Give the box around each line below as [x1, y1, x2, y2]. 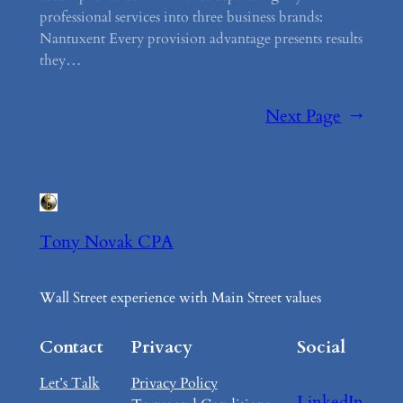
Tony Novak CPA [39, 229, 174, 254]
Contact [39, 335, 103, 359]
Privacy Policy [130, 372, 218, 393]
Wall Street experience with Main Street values [39, 287, 321, 308]
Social [297, 335, 346, 359]
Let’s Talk [39, 372, 100, 393]
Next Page [265, 103, 342, 128]
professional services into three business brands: [39, 7, 323, 27]
